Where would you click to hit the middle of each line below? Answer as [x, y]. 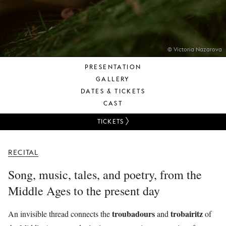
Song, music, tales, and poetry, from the [105, 175]
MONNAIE [134, 48]
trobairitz [187, 214]
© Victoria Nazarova [195, 49]
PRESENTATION [113, 67]
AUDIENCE [135, 16]
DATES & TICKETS [113, 91]
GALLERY [113, 79]
